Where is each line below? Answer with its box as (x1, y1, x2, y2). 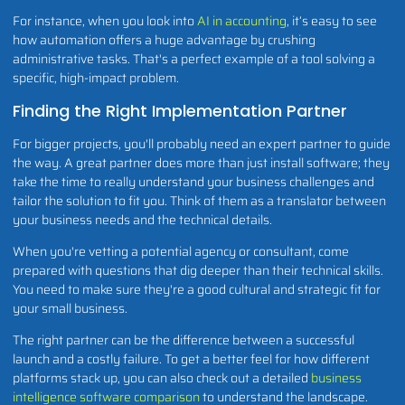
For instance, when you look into (13, 11, 197, 32)
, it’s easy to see (287, 11, 377, 32)
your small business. (13, 298, 127, 319)
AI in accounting (197, 11, 287, 32)
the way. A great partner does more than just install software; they (13, 152, 390, 173)
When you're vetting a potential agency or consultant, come (13, 241, 349, 262)
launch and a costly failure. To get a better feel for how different (13, 349, 370, 370)
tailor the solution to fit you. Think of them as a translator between (13, 190, 386, 211)
